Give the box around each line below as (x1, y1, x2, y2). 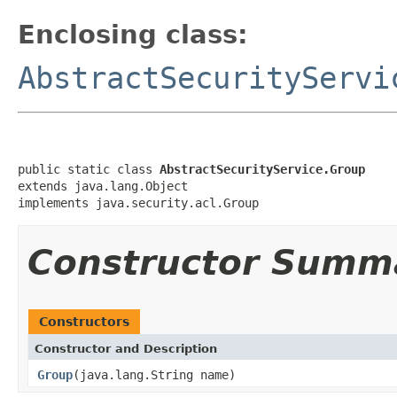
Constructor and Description (35, 341, 217, 355)
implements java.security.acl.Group (18, 195, 259, 210)
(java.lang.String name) (73, 367, 236, 382)
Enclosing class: (18, 19, 248, 50)
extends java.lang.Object (18, 178, 188, 193)
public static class (18, 161, 160, 176)
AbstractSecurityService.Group (160, 161, 365, 176)
